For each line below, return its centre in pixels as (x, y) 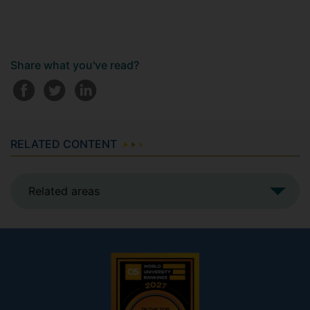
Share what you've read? (75, 65)
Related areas (64, 191)
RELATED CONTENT (64, 144)
